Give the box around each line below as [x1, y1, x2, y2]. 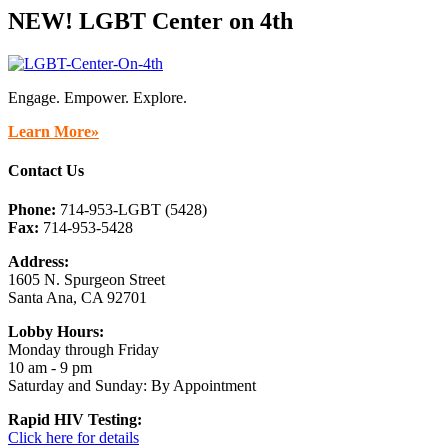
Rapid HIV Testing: [8, 411, 142, 429]
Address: [8, 253, 69, 271]
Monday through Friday [8, 341, 159, 359]
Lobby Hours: [8, 323, 104, 341]
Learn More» [8, 122, 99, 140]
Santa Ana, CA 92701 [8, 289, 147, 307]
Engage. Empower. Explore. [8, 88, 187, 106]
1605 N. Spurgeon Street [8, 271, 165, 289]
